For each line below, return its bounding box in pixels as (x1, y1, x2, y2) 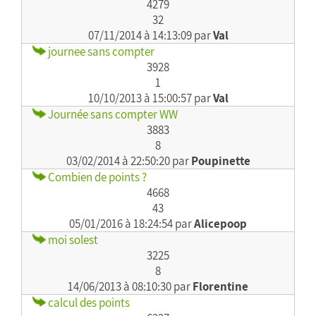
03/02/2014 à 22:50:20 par (66, 153, 191, 169)
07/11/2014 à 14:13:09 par (87, 28, 213, 43)
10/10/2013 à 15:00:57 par (87, 90, 213, 106)
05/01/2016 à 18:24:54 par (69, 216, 194, 231)
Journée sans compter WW (46, 107, 178, 122)
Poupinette (190, 153, 250, 169)
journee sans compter (46, 44, 155, 59)
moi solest (46, 232, 99, 248)
